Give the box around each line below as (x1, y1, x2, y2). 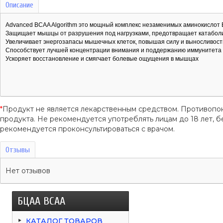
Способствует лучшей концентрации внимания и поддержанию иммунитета (5, 46, 222, 54)
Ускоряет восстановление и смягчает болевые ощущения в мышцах (5, 55, 199, 62)
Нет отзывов (5, 166, 50, 175)
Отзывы (5, 145, 30, 154)
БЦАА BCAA (17, 194, 66, 208)
